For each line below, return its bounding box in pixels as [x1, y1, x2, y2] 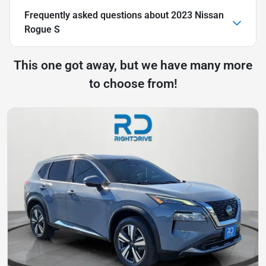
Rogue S [24, 23, 60, 35]
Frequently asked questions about [24, 9, 171, 21]
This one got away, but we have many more [14, 58, 252, 72]
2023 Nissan [171, 9, 224, 21]
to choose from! [88, 76, 178, 91]
